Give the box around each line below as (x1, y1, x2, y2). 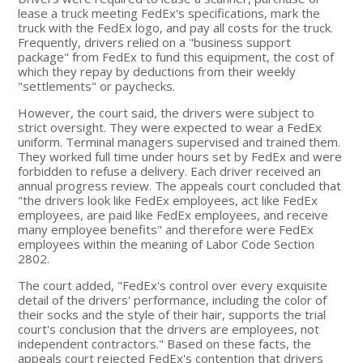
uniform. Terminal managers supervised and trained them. (18, 133, 341, 150)
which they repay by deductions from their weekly (18, 62, 297, 79)
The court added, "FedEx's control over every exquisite (18, 276, 328, 293)
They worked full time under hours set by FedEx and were (18, 147, 343, 164)
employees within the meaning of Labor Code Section (18, 235, 315, 252)
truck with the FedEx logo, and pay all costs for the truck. (18, 19, 334, 36)
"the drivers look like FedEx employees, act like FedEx (18, 191, 318, 208)
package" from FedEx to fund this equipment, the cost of (18, 48, 335, 65)
